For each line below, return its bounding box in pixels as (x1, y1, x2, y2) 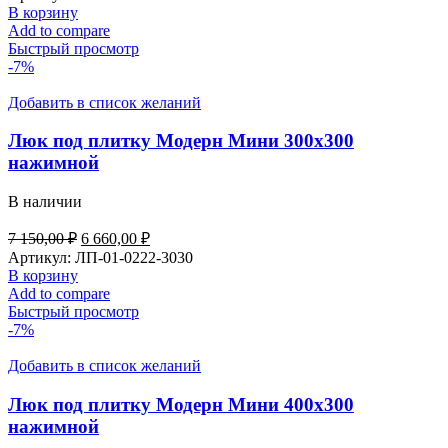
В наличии (8, 193, 82, 210)
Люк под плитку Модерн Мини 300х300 (8, 130, 354, 152)
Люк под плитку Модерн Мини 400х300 (8, 393, 354, 415)
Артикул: (8, 249, 75, 266)
